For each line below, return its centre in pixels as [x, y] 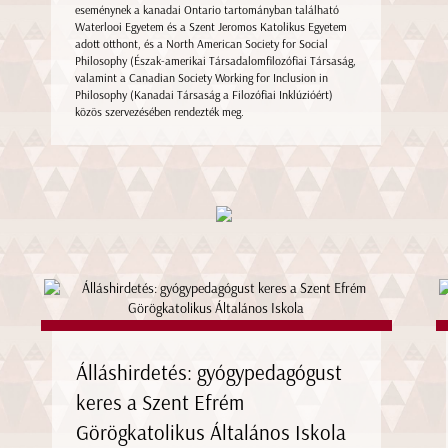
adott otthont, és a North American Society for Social [202, 44]
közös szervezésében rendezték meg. [160, 112]
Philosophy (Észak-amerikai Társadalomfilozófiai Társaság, [216, 61]
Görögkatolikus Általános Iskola [210, 432]
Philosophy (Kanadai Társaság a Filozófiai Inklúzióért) [204, 95]
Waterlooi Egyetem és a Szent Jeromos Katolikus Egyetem [211, 27]
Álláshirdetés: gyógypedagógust [208, 372]
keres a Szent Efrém [159, 402]
